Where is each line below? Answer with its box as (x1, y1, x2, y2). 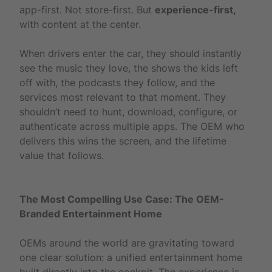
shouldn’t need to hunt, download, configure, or (19, 105, 237, 118)
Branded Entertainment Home (19, 207, 162, 220)
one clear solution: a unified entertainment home (19, 251, 242, 263)
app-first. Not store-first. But (19, 3, 155, 16)
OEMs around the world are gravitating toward (19, 236, 234, 249)
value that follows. (19, 149, 104, 161)
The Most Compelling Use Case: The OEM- (19, 192, 224, 205)
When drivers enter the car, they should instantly (19, 47, 242, 59)
